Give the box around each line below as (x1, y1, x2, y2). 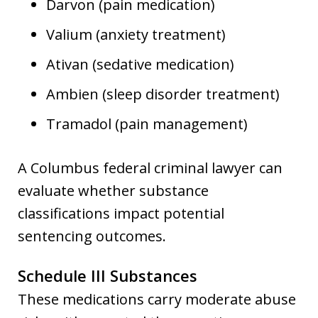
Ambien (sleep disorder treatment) (46, 84, 280, 104)
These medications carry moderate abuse (18, 289, 296, 309)
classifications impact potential (18, 203, 224, 223)
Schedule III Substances (18, 264, 197, 286)
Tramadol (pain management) (46, 114, 248, 133)
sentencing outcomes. (18, 226, 166, 246)
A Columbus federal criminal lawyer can (18, 158, 283, 177)
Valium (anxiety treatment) (46, 24, 226, 44)
